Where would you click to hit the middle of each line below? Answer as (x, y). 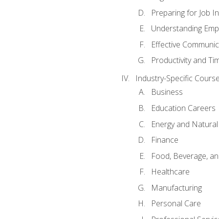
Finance (164, 140)
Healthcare (170, 172)
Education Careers (183, 108)
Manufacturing (176, 187)
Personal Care (176, 204)
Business (167, 92)
